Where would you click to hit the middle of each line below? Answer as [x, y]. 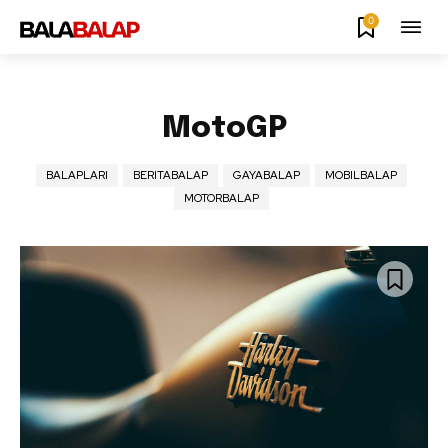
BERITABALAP [170, 175]
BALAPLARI [77, 175]
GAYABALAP [266, 175]
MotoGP [224, 129]
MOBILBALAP [361, 175]
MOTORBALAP [221, 198]
